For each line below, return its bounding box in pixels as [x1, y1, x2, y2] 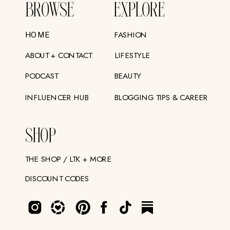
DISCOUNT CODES [25, 172, 89, 184]
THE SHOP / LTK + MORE [25, 153, 111, 165]
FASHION [114, 28, 147, 41]
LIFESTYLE [115, 49, 150, 61]
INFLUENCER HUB [25, 91, 89, 103]
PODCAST [25, 69, 59, 82]
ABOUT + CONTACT [25, 49, 92, 61]
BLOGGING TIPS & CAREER [114, 91, 208, 103]
